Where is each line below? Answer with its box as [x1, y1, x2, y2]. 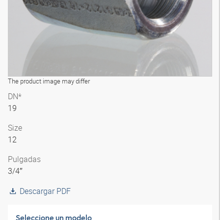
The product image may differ [8, 77, 90, 85]
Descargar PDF [20, 186, 71, 196]
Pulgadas [8, 154, 41, 165]
